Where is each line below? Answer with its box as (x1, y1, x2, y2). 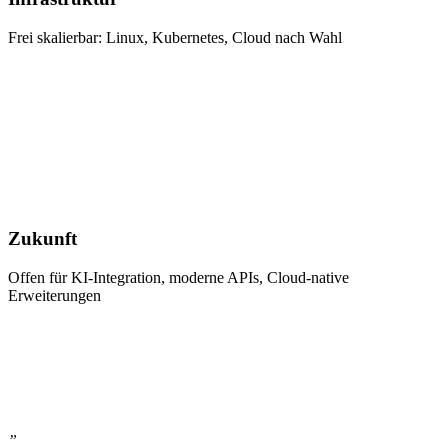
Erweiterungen (8, 286, 101, 304)
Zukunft (8, 228, 77, 250)
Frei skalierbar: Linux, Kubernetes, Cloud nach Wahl (8, 28, 342, 46)
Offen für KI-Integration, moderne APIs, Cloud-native (8, 268, 349, 286)
